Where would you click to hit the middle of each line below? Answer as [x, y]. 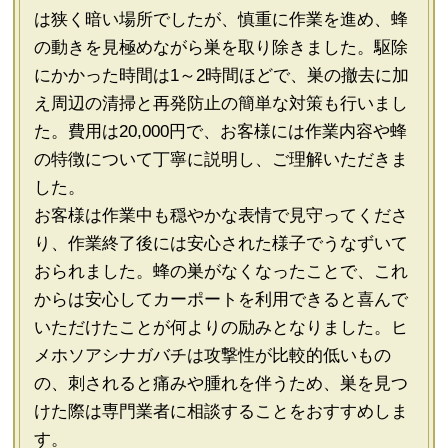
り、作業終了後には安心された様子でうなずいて [220, 244]
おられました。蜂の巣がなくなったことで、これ [220, 272]
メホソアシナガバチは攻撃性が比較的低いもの [212, 356]
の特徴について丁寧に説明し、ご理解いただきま [220, 160]
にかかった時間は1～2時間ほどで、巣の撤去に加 [221, 76]
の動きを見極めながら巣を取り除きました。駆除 [220, 48]
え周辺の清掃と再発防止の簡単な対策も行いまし [220, 104]
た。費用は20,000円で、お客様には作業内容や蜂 [220, 132]
